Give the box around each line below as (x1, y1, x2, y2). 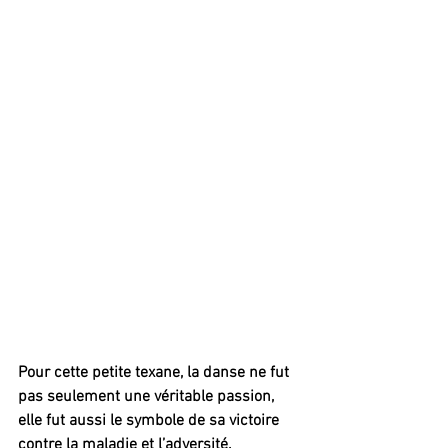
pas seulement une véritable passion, (18, 386, 278, 407)
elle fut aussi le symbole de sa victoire (18, 410, 283, 431)
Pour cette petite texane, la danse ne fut (18, 362, 293, 383)
